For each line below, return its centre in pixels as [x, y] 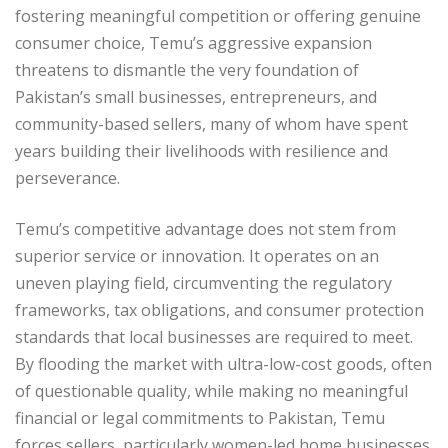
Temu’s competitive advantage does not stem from [205, 228]
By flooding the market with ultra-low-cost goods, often [223, 363]
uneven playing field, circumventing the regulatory [203, 282]
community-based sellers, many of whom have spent [211, 123]
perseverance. [67, 177]
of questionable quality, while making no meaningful [211, 390]
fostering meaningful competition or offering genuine [218, 15]
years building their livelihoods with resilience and [201, 150]
